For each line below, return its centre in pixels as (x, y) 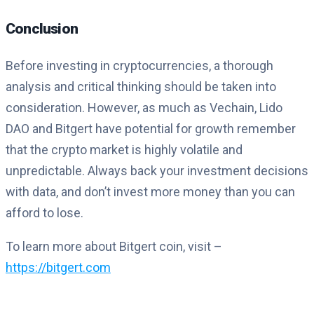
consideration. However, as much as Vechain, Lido (144, 108)
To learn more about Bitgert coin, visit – (114, 247)
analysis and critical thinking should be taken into (141, 87)
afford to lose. (45, 213)
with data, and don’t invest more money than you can (150, 192)
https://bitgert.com (58, 268)
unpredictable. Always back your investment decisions (157, 171)
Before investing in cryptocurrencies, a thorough (139, 66)
